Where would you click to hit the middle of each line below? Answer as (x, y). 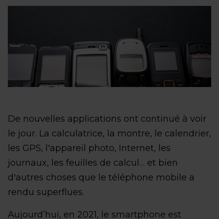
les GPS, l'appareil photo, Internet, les (89, 148)
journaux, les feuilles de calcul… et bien (93, 163)
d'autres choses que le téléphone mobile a (101, 178)
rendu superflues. (46, 192)
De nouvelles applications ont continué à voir (107, 119)
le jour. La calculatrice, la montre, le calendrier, (109, 134)
